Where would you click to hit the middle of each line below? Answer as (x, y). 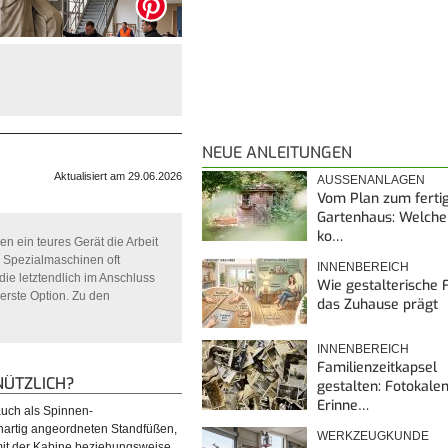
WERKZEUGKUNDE (373, 435)
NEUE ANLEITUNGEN (277, 152)
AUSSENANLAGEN (366, 179)
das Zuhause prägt (377, 304)
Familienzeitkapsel (377, 367)
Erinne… (343, 405)
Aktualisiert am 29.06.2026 (118, 176)
